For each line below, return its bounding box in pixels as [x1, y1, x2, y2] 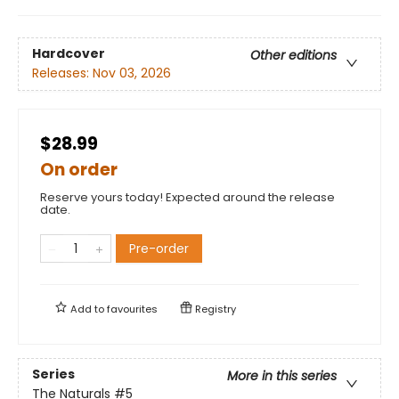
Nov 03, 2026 [93, 63, 171, 82]
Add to [68, 301, 107, 316]
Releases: [32, 63, 93, 82]
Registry [192, 301, 236, 316]
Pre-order [129, 239, 189, 257]
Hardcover [32, 44, 105, 62]
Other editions [250, 45, 337, 64]
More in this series [227, 366, 337, 385]
